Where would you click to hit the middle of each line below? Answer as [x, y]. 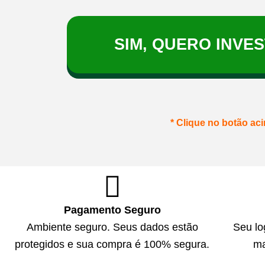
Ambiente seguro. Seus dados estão [112, 227]
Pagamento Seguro [112, 210]
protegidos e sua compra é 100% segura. [112, 244]
